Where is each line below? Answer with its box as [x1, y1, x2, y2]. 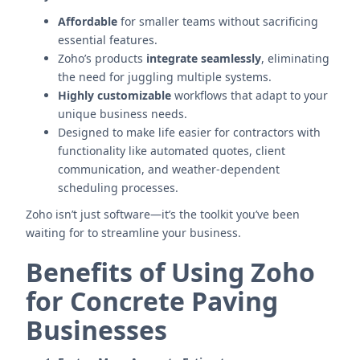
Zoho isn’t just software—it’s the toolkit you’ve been [26, 207, 300, 222]
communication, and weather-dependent [58, 162, 280, 177]
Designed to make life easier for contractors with [58, 125, 321, 140]
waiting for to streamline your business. [26, 225, 241, 240]
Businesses [26, 313, 167, 347]
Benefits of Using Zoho [26, 255, 315, 289]
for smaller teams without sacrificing [117, 14, 318, 29]
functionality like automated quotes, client [58, 143, 285, 158]
